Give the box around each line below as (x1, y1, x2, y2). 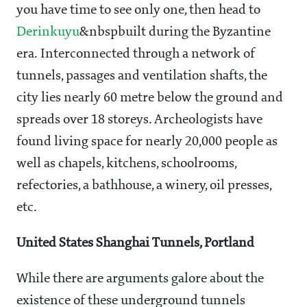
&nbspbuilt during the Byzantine (79, 25, 271, 40)
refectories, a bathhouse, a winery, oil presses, (16, 179, 271, 193)
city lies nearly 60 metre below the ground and (16, 91, 283, 106)
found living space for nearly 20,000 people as (16, 135, 278, 149)
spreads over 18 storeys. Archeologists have (16, 113, 262, 127)
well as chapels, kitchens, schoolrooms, (16, 157, 236, 171)
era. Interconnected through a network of (16, 47, 255, 62)
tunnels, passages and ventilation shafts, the (16, 69, 267, 84)
